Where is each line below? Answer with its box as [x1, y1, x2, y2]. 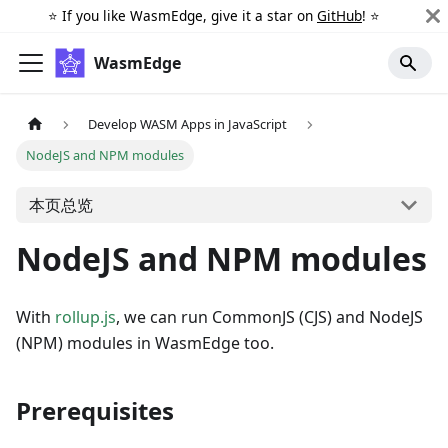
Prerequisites [16, 394, 174, 428]
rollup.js [55, 306, 116, 329]
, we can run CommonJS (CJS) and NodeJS [116, 306, 423, 329]
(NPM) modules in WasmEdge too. [16, 332, 274, 355]
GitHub [317, 6, 362, 25]
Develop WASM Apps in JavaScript [88, 115, 288, 134]
